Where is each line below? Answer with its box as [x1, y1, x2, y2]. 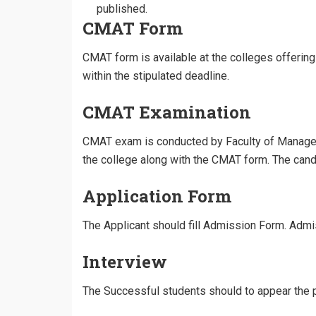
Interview [83, 250, 167, 273]
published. [97, 2, 147, 16]
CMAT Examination [83, 101, 251, 123]
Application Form [83, 185, 231, 207]
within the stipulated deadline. [83, 69, 229, 83]
